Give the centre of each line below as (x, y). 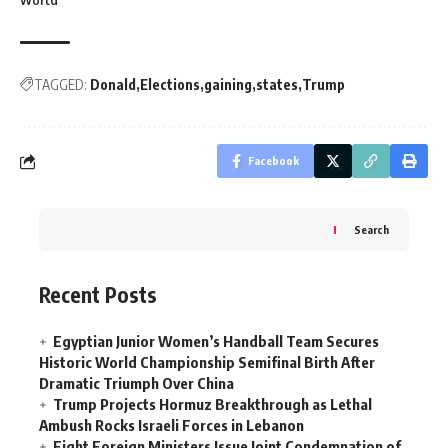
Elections (170, 85)
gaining (228, 85)
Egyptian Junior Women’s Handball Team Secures (216, 340)
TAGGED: (60, 85)
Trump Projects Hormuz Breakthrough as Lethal (212, 403)
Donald (113, 85)
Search (371, 230)
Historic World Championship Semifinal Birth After (207, 361)
